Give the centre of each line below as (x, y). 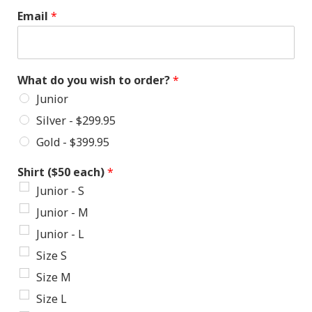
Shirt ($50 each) (62, 172)
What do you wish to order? (95, 80)
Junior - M (62, 213)
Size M (54, 278)
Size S (52, 256)
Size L (52, 299)
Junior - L (60, 234)
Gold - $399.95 (73, 142)
